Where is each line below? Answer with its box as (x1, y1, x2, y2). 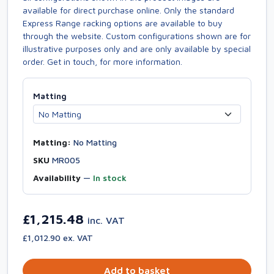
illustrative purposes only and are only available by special (23, 43, 251, 54)
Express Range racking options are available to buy (23, 18, 223, 28)
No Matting (71, 137, 117, 147)
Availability (33, 172, 81, 183)
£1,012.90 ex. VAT (23, 232, 93, 243)
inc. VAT (87, 215, 125, 226)
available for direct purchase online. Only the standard (23, 5, 234, 15)
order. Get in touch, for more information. (23, 56, 182, 67)
